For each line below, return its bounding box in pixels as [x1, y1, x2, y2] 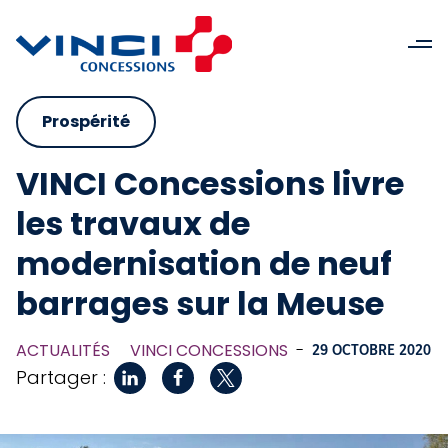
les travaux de [16, 201, 250, 246]
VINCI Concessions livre [16, 161, 404, 206]
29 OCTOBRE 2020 [312, 343, 431, 359]
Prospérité [42, 110, 130, 133]
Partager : [16, 365, 106, 390]
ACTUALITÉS [16, 339, 110, 362]
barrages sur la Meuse [16, 281, 384, 326]
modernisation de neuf [16, 241, 392, 286]
